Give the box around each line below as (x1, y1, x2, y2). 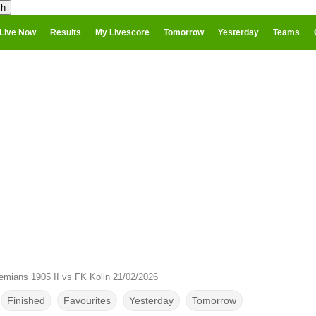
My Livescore (95, 28, 150, 37)
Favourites (63, 295, 111, 306)
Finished (6, 295, 45, 306)
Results (50, 28, 81, 37)
